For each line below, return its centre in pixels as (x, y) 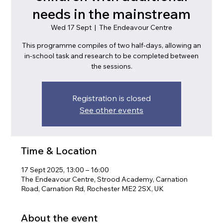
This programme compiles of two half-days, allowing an (111, 45)
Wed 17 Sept (71, 27)
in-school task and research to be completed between (111, 56)
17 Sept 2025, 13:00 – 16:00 (65, 170)
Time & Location (59, 151)
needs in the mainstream (111, 14)
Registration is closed (111, 98)
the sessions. (111, 66)
